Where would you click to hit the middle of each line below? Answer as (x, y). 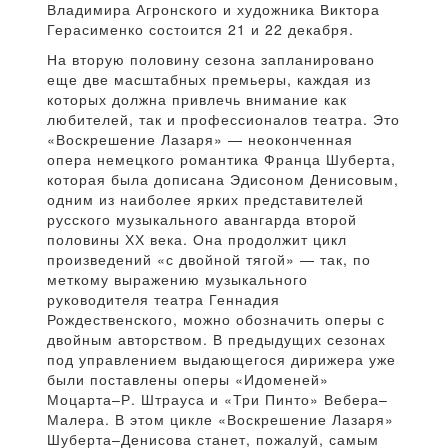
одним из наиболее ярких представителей (205, 199)
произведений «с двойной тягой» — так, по (209, 259)
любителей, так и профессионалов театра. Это (223, 119)
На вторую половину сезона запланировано (211, 59)
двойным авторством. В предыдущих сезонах (216, 339)
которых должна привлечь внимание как (197, 99)
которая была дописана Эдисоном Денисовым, (223, 179)
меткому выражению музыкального (177, 279)
